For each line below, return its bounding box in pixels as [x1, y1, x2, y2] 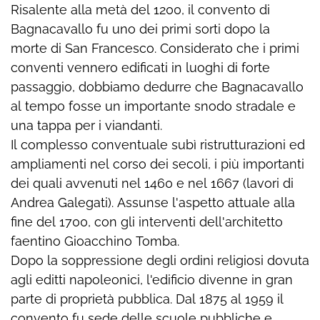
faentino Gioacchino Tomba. [11, 234, 179, 249]
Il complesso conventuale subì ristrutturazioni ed [11, 137, 305, 153]
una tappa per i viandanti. [11, 118, 162, 134]
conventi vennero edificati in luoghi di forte [11, 60, 270, 76]
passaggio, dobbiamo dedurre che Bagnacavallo [11, 79, 304, 95]
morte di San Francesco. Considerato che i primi [11, 41, 299, 56]
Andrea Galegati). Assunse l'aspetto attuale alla [11, 195, 295, 211]
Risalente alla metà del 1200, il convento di [11, 2, 270, 18]
